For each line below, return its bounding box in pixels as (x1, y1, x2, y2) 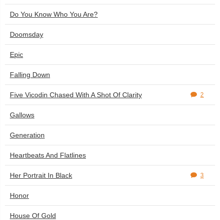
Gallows (10, 111, 34, 119)
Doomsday (10, 30, 43, 38)
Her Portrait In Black (10, 171, 72, 179)
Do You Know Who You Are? (10, 10, 98, 18)
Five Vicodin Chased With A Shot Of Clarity (10, 91, 142, 99)
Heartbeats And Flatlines (10, 151, 86, 159)
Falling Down (10, 71, 50, 79)
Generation (10, 131, 45, 139)
